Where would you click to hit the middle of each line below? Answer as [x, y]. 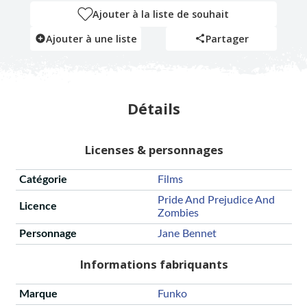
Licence [38, 207]
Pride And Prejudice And [216, 200]
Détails [153, 108]
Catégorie [43, 180]
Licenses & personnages [153, 150]
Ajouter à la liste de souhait [161, 14]
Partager [227, 38]
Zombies [178, 213]
